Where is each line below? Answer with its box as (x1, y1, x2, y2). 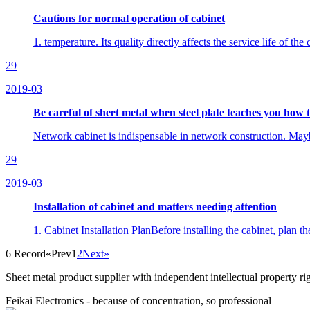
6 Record (6, 247, 46, 259)
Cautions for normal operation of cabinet (33, 12, 225, 24)
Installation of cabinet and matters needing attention (33, 200, 277, 212)
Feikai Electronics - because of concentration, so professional (6, 294, 271, 307)
